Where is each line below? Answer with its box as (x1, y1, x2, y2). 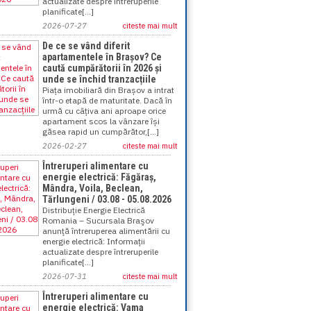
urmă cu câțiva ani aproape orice (42, 106, 166, 116)
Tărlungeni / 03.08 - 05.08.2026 (42, 194, 171, 205)
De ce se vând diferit (42, 40, 130, 51)
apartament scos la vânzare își (42, 116, 160, 126)
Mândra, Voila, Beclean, (42, 183, 143, 194)
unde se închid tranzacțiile (42, 74, 156, 85)
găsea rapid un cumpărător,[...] (42, 126, 159, 137)
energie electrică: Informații (42, 236, 145, 246)
